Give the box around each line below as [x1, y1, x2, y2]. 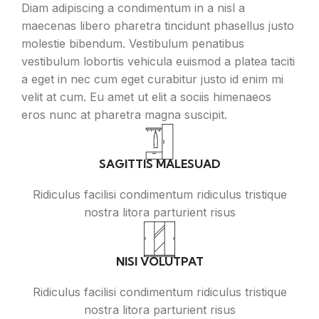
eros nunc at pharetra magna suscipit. [21, 108, 227, 122]
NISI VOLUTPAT [115, 254, 204, 269]
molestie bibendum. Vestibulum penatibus [21, 36, 244, 51]
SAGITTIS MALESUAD [98, 157, 221, 172]
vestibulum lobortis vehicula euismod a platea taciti [21, 54, 295, 69]
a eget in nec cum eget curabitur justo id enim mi [21, 72, 283, 87]
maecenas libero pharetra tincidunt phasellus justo [21, 19, 294, 33]
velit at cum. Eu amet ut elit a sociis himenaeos [21, 90, 271, 105]
